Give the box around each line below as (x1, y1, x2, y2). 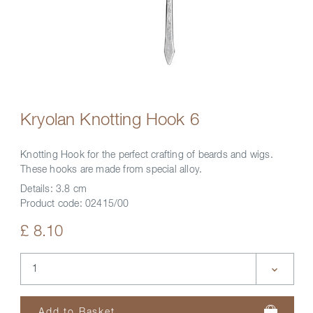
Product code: (20, 199, 85, 209)
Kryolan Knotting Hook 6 (20, 112, 199, 129)
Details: (20, 184, 56, 194)
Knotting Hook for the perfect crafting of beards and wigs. (20, 150, 273, 160)
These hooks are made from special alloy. (20, 165, 203, 175)
